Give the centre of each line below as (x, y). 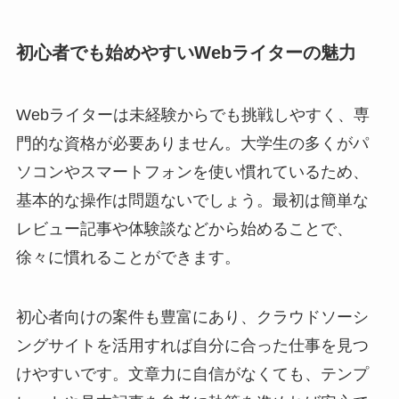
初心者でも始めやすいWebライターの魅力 (186, 53)
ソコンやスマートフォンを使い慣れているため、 (192, 171)
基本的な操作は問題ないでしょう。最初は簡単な (192, 200)
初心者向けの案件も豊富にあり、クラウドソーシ (192, 318)
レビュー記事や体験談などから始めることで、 (184, 228)
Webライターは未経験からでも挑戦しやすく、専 (192, 114)
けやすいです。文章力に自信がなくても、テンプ (192, 375)
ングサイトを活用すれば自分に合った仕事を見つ (192, 346)
